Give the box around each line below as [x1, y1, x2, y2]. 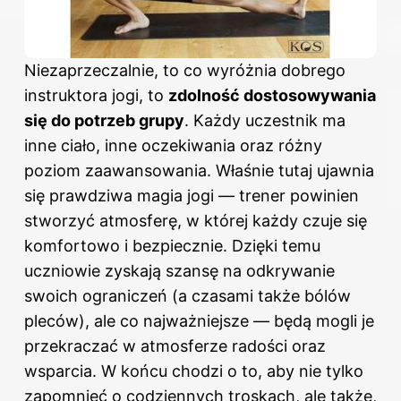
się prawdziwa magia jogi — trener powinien [24, 186, 359, 206]
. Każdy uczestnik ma [184, 111, 346, 131]
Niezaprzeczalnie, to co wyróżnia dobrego [24, 61, 346, 81]
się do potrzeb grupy [24, 111, 184, 131]
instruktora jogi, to [24, 86, 168, 106]
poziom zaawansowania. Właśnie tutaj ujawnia [24, 161, 374, 181]
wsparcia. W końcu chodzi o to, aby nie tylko [24, 362, 363, 381]
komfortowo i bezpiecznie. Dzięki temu [24, 236, 320, 256]
